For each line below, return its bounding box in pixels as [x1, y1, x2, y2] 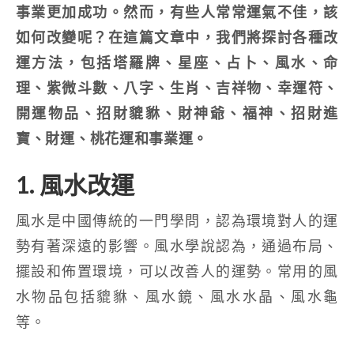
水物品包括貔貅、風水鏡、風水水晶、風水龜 [16, 288, 338, 306]
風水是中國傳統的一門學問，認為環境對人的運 [16, 212, 338, 230]
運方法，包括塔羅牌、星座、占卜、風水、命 [16, 54, 338, 72]
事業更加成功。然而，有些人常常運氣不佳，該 [16, 3, 338, 21]
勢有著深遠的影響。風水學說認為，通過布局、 [16, 237, 338, 255]
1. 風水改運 [16, 170, 134, 199]
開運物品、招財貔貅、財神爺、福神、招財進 [16, 104, 338, 122]
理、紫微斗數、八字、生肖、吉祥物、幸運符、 [16, 79, 338, 97]
